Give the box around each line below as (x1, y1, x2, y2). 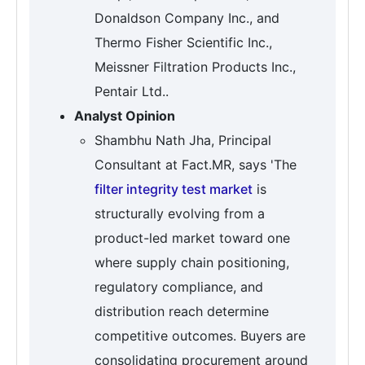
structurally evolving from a (95, 204, 265, 222)
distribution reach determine (95, 302, 269, 319)
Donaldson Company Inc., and (95, 9, 279, 26)
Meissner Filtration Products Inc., (95, 58, 296, 75)
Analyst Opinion (74, 107, 175, 124)
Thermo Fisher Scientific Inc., (95, 33, 272, 51)
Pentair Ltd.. (95, 82, 169, 99)
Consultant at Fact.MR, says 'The (95, 156, 297, 173)
